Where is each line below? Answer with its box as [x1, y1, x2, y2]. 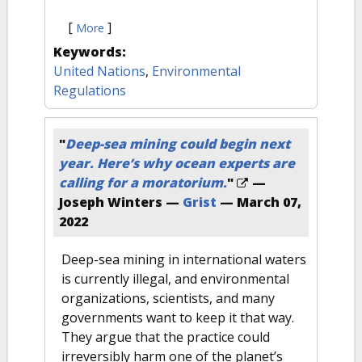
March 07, [237, 193, 301, 211]
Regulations [53, 82, 126, 99]
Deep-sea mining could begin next [65, 135, 290, 153]
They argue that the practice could [61, 328, 270, 346]
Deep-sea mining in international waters [61, 250, 306, 268]
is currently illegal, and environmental [61, 270, 289, 288]
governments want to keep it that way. [61, 309, 294, 326]
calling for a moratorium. [59, 174, 227, 192]
